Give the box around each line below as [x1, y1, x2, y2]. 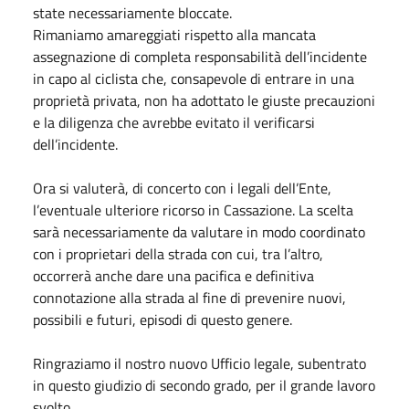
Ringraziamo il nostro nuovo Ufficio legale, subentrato [33, 351, 366, 374]
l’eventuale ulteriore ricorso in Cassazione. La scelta [33, 198, 353, 221]
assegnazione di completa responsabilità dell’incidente [33, 45, 367, 68]
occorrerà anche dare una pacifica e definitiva [33, 264, 314, 287]
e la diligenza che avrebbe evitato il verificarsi [33, 110, 315, 133]
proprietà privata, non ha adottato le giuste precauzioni [33, 89, 375, 111]
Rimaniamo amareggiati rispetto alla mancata [33, 23, 316, 46]
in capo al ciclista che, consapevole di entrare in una [33, 67, 354, 89]
